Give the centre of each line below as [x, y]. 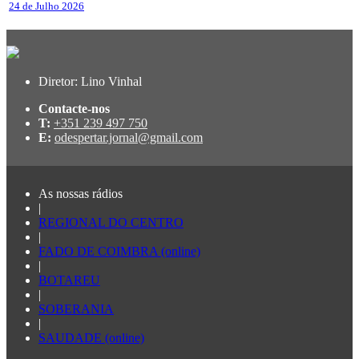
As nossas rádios [81, 193]
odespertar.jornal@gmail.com [129, 137]
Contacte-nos [74, 108]
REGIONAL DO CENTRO [111, 222]
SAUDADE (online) [91, 337]
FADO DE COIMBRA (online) [119, 251]
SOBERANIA [76, 309]
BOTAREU [69, 280]
